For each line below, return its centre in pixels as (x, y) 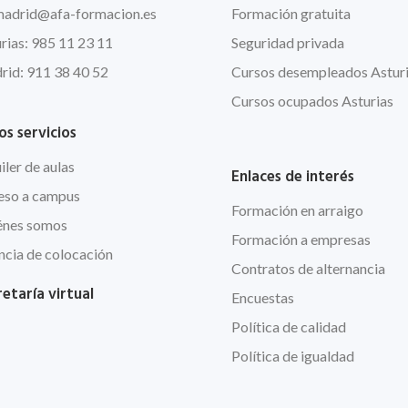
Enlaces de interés (292, 177)
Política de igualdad (292, 355)
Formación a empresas (301, 239)
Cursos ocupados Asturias (312, 100)
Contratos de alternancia (308, 268)
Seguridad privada (287, 42)
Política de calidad (288, 326)
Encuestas (262, 297)
